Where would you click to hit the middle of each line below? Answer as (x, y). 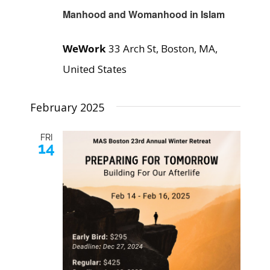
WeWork (85, 49)
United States (94, 69)
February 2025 (67, 108)
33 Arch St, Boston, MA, (163, 49)
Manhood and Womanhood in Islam (143, 14)
